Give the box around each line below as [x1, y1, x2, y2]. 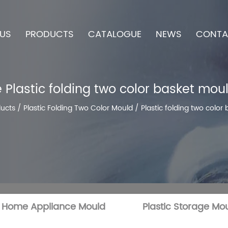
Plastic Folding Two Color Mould [23, 102, 133, 114]
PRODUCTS [25, 27, 74, 42]
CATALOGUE [88, 27, 141, 42]
